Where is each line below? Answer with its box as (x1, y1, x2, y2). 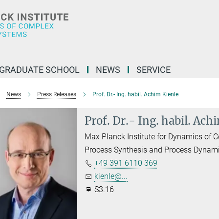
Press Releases (37, 91, 76, 98)
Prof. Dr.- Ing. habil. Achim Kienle (92, 91, 178, 98)
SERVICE (136, 65, 171, 75)
